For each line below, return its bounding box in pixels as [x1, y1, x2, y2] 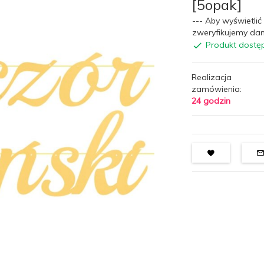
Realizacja [192, 71, 232, 82]
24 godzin [192, 95, 231, 106]
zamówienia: [192, 83, 242, 94]
